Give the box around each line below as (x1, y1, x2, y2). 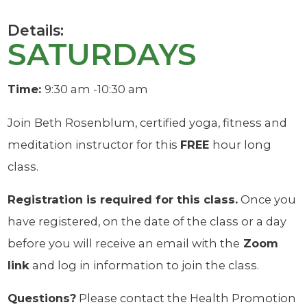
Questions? (8, 291, 77, 306)
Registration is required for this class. (8, 193, 238, 207)
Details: (8, 21, 64, 39)
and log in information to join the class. (29, 258, 260, 273)
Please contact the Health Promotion (76, 291, 297, 306)
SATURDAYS (8, 36, 197, 73)
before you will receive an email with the (8, 236, 241, 251)
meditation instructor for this (8, 137, 181, 151)
